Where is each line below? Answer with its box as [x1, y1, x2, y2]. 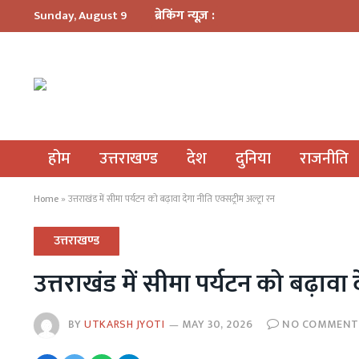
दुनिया [236, 145, 271, 172]
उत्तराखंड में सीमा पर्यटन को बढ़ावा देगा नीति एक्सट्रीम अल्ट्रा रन [68, 191, 275, 207]
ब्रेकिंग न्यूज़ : [155, 5, 215, 26]
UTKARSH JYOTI [84, 315, 165, 334]
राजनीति [300, 145, 349, 172]
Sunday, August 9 [34, 6, 127, 26]
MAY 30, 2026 [181, 315, 253, 334]
